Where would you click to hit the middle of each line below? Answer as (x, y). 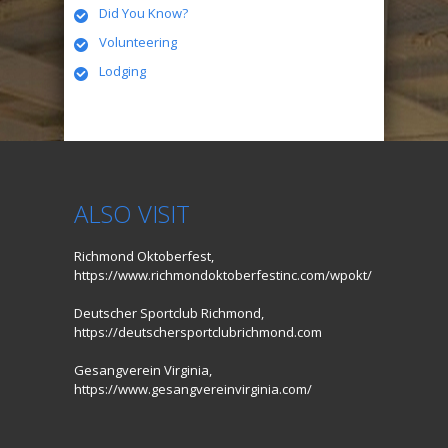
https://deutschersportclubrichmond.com (198, 331)
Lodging (122, 70)
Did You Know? (143, 12)
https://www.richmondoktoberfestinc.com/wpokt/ (223, 274)
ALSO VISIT (132, 213)
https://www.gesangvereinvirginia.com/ (193, 388)
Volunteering (138, 41)
